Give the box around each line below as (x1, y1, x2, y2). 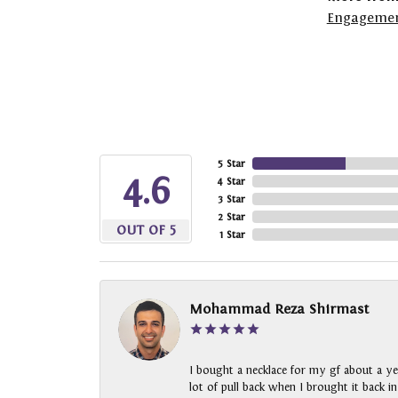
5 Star (218, 157, 245, 171)
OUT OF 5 (115, 222, 176, 238)
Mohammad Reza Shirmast (189, 301, 370, 317)
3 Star (218, 193, 245, 206)
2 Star (218, 211, 245, 224)
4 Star (217, 175, 245, 188)
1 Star (219, 228, 245, 242)
